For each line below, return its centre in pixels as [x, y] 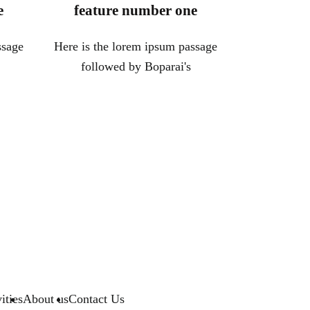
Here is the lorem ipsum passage [136, 47]
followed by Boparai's [136, 67]
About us [46, 299]
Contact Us [97, 299]
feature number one [136, 11]
